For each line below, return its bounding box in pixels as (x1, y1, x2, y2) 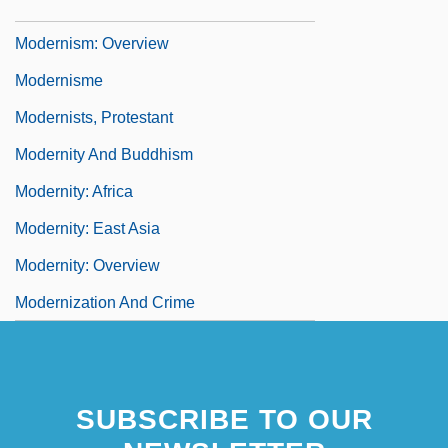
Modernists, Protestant (15, 108, 173, 126)
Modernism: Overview (15, 34, 169, 52)
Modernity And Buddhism (15, 145, 193, 163)
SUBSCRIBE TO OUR (75, 403, 373, 435)
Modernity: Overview (15, 256, 160, 274)
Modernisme (15, 71, 103, 89)
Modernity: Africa (15, 182, 133, 200)
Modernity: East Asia (15, 219, 160, 237)
